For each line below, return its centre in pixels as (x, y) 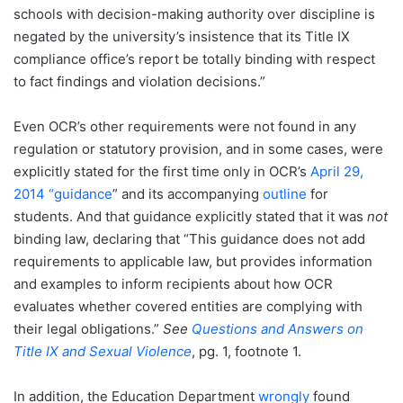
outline (285, 194)
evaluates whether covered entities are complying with (188, 307)
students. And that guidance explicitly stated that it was (190, 217)
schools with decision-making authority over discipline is (194, 14)
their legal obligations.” (88, 329)
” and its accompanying (188, 194)
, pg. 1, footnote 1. (246, 352)
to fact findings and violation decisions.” (139, 82)
